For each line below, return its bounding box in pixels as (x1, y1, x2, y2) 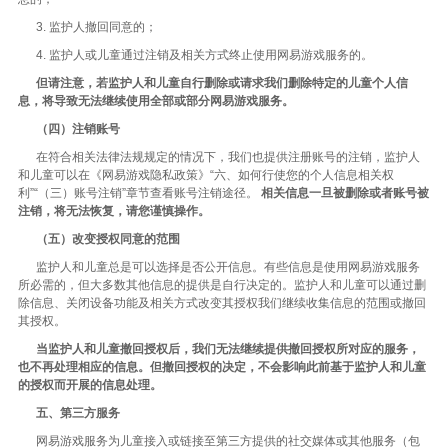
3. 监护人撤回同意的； (18, 20, 157, 34)
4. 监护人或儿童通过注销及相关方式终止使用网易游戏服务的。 (18, 48, 373, 62)
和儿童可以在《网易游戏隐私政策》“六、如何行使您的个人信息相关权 (18, 168, 394, 182)
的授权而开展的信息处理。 (18, 378, 162, 392)
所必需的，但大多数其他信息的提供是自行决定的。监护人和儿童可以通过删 (18, 278, 426, 292)
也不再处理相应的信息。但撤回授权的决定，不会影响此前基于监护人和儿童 (18, 360, 426, 374)
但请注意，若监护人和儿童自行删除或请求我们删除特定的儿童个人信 (36, 76, 408, 90)
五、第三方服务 (36, 406, 120, 420)
